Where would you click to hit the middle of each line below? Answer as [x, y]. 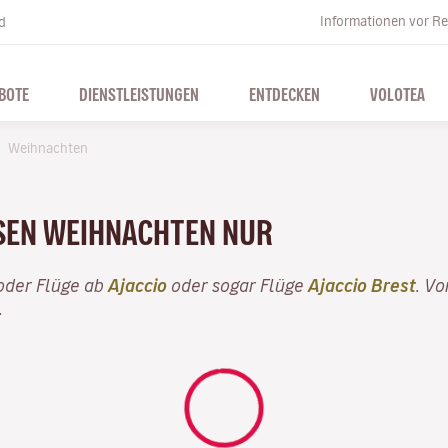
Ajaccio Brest [362, 285]
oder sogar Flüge [237, 285]
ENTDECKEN [284, 94]
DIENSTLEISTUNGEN [138, 94]
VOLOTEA [397, 94]
